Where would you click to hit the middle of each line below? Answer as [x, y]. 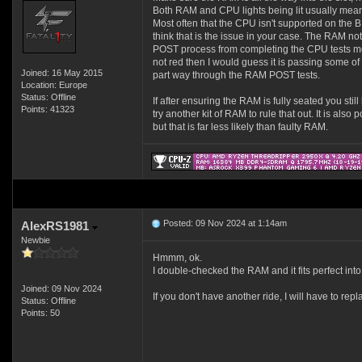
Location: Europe [54, 85]
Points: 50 [40, 313]
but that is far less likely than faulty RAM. [240, 127]
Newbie [35, 240]
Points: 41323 [47, 109]
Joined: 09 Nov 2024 [61, 288]
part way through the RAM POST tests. [236, 75]
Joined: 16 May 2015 [61, 73]
